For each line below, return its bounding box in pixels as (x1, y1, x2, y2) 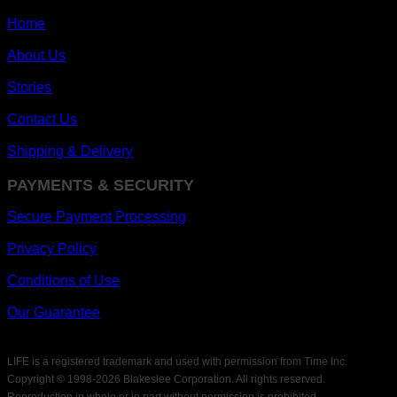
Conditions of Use (7, 273, 120, 289)
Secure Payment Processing (7, 209, 186, 225)
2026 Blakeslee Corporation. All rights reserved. (96, 373, 325, 386)
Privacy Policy (7, 241, 97, 257)
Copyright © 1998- (7, 373, 96, 386)
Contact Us (7, 112, 77, 128)
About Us (7, 48, 66, 64)
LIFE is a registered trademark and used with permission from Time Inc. (7, 355, 347, 369)
